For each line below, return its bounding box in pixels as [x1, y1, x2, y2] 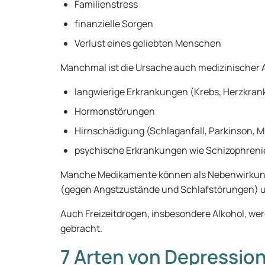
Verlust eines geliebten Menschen [75, 37, 221, 50]
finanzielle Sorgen [75, 17, 153, 30]
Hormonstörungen [75, 105, 155, 118]
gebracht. [60, 222, 102, 235]
